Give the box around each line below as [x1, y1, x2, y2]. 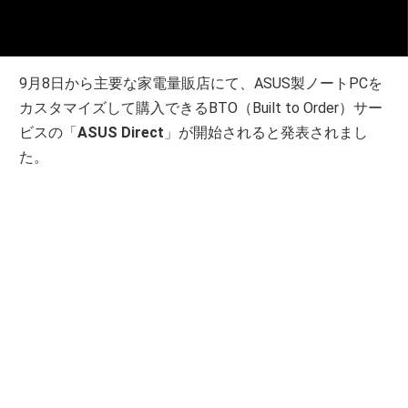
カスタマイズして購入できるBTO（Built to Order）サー [19, 99, 383, 117]
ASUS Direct [77, 124, 165, 142]
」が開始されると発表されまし [164, 124, 369, 142]
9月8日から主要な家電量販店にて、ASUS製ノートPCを [19, 75, 383, 93]
